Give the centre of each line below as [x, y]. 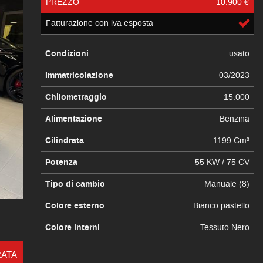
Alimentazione [73, 119]
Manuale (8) [227, 184]
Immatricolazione [79, 76]
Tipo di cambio [75, 184]
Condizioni [67, 54]
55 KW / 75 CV [222, 162]
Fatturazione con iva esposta [99, 23]
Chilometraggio [76, 97]
